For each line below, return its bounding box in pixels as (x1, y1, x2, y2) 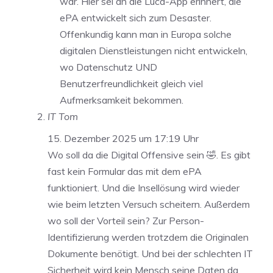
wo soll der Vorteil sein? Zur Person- (48, 214, 204, 227)
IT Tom (48, 110, 78, 122)
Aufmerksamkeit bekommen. (60, 93, 183, 106)
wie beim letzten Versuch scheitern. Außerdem (48, 197, 250, 210)
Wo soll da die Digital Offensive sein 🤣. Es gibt (48, 148, 250, 161)
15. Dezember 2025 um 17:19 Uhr (48, 132, 199, 144)
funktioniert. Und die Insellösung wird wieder (48, 181, 239, 194)
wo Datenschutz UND (60, 60, 157, 73)
